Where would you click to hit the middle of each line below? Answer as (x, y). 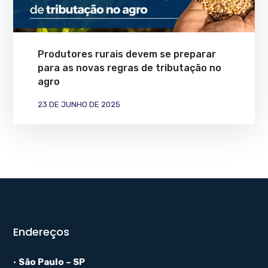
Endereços (42, 232)
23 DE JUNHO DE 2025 (79, 104)
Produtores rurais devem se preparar (127, 54)
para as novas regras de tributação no (129, 68)
